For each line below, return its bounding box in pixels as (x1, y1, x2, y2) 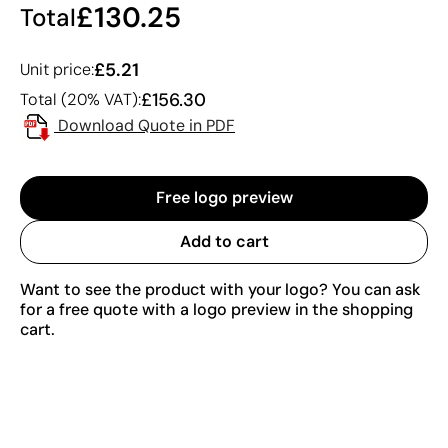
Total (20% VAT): (20, 88, 141, 110)
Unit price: (20, 58, 94, 80)
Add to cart (179, 230, 269, 252)
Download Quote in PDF (58, 114, 235, 136)
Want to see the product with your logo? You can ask (20, 278, 420, 300)
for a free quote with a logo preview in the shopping (20, 298, 413, 320)
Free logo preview (155, 186, 293, 208)
